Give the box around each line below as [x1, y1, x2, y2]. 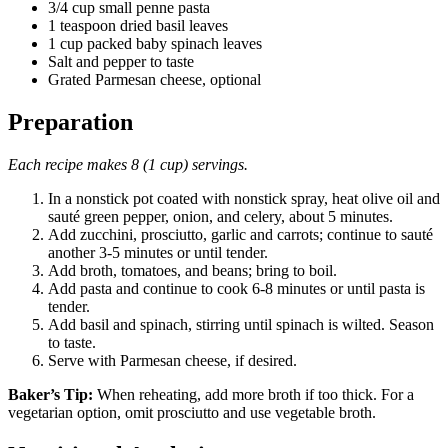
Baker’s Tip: [8, 385, 93, 403]
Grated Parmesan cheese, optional [48, 71, 261, 89]
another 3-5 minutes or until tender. [48, 243, 268, 261]
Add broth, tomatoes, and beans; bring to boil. [48, 261, 337, 279]
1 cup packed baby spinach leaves [48, 35, 262, 53]
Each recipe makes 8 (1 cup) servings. [8, 155, 248, 173]
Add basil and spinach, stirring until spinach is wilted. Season [48, 315, 434, 333]
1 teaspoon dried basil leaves [48, 17, 228, 35]
